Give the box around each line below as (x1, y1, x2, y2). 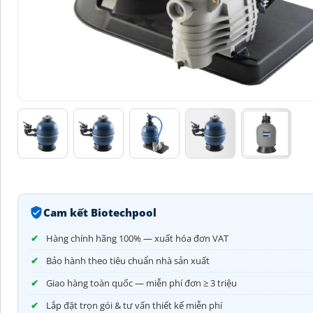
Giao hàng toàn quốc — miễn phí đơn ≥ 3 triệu (46, 276, 237, 289)
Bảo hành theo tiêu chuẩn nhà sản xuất (46, 254, 210, 267)
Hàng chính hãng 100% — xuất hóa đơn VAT (46, 231, 228, 245)
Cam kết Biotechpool (43, 205, 156, 219)
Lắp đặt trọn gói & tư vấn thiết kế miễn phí (46, 298, 222, 312)
